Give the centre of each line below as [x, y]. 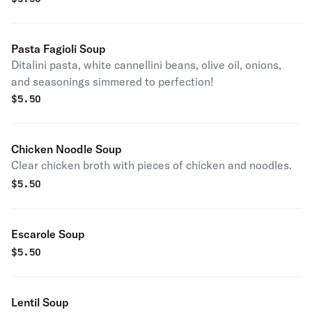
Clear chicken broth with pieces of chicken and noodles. [151, 165]
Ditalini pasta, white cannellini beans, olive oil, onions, [146, 65]
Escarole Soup [48, 234]
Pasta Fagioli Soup [58, 49]
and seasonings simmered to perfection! [112, 81]
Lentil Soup [40, 302]
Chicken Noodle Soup [67, 149]
